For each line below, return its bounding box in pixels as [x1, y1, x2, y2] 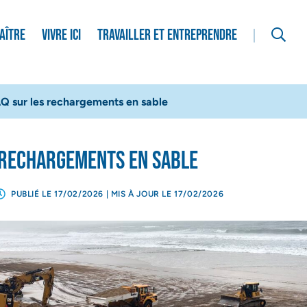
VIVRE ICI [41, 26, 81, 45]
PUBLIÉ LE [11, 189, 54, 199]
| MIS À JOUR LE [103, 189, 175, 199]
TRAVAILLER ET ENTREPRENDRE [97, 26, 237, 45]
